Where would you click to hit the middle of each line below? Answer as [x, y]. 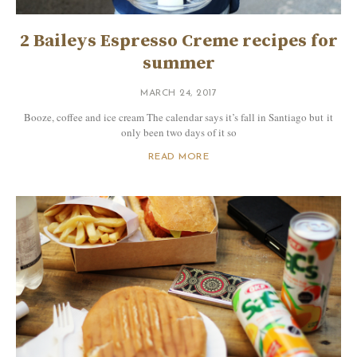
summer [178, 64]
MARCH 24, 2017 [178, 94]
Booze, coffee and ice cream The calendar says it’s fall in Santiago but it [178, 118]
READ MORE [178, 157]
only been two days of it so [178, 133]
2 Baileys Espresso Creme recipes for [178, 41]
